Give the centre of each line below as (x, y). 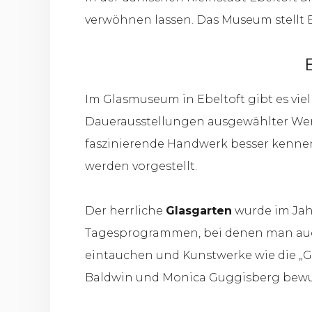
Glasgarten (199, 211)
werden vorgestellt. (141, 166)
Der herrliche (125, 211)
